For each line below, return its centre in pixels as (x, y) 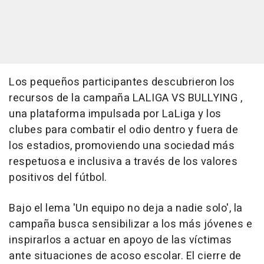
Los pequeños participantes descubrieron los (122, 82)
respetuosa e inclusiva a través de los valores (123, 162)
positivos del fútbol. (58, 178)
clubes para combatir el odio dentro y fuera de (123, 130)
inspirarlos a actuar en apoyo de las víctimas (121, 240)
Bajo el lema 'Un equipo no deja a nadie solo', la (126, 209)
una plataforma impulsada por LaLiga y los (115, 114)
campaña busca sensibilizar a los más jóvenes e (131, 225)
